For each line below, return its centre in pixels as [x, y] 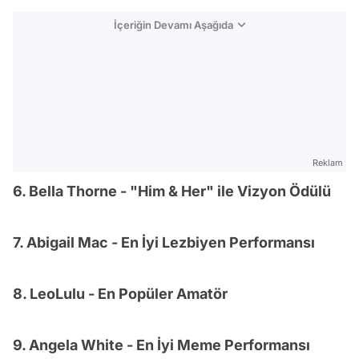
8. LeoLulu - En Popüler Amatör [120, 294]
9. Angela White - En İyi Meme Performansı [161, 345]
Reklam [328, 163]
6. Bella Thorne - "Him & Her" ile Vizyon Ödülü [172, 191]
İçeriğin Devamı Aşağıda [173, 25]
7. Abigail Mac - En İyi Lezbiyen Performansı [164, 242]
